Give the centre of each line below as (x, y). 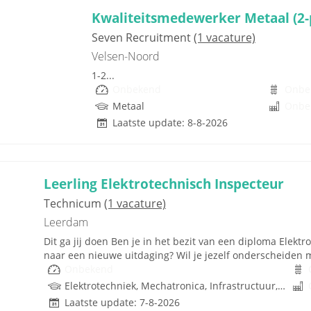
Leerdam (66, 222)
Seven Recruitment (142, 37)
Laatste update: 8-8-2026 (170, 122)
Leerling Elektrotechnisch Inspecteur (164, 183)
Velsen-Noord (125, 56)
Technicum (74, 203)
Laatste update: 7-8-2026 (122, 302)
